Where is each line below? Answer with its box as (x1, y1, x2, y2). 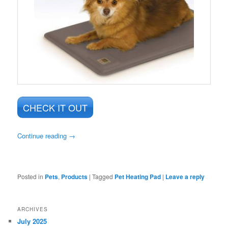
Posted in (17, 172, 44, 181)
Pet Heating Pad (115, 172, 161, 181)
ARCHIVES (17, 205, 48, 213)
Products (61, 172, 88, 181)
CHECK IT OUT (23, 100, 88, 114)
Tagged (92, 172, 113, 181)
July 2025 (17, 216, 47, 226)
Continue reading (17, 130, 69, 140)
